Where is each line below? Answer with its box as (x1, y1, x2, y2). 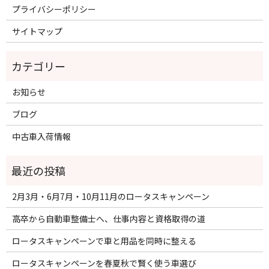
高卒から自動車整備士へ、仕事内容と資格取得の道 (11, 212, 205, 225)
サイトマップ (11, 25, 62, 37)
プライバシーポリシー (11, 2, 96, 15)
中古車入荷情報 (11, 130, 71, 142)
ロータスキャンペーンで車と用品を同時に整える (11, 234, 196, 247)
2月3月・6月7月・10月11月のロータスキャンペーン (11, 190, 210, 202)
